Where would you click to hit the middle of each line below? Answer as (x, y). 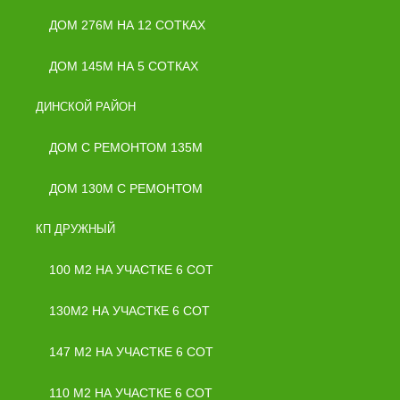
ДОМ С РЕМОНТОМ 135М (126, 147)
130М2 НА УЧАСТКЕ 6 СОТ (129, 311)
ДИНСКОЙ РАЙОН (86, 107)
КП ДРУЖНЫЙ (75, 229)
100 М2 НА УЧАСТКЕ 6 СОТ (131, 270)
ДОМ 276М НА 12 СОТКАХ (127, 25)
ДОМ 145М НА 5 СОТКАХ (124, 66)
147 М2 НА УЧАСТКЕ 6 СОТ (131, 352)
